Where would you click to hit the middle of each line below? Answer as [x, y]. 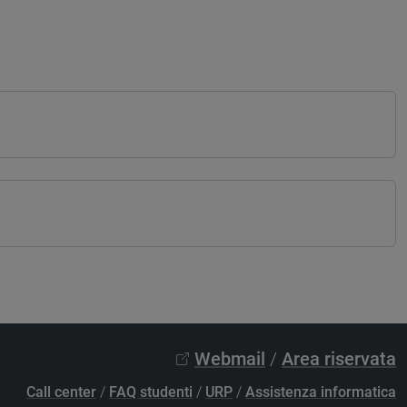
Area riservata [339, 358]
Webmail [230, 358]
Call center [61, 392]
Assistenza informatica [321, 392]
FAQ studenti [151, 392]
